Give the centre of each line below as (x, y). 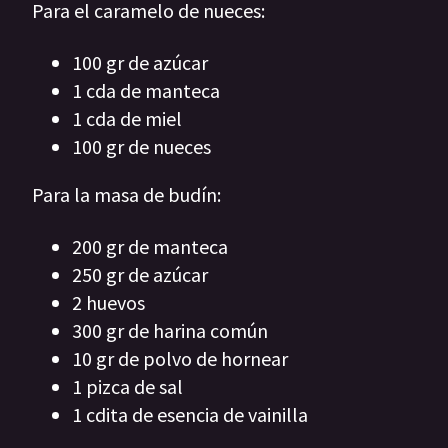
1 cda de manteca (146, 91)
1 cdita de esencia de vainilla (190, 415)
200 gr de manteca (150, 247)
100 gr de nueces (141, 147)
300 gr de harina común (170, 331)
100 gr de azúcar (140, 63)
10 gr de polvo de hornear (180, 359)
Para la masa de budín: (126, 195)
